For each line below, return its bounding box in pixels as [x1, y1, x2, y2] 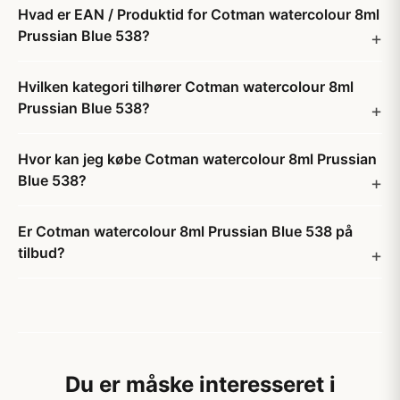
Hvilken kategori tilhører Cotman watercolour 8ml [18, 78, 354, 96]
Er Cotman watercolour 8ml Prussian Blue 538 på [18, 222, 353, 240]
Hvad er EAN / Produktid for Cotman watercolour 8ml [18, 5, 379, 23]
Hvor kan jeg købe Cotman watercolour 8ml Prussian [18, 150, 377, 168]
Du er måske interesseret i [64, 371, 336, 397]
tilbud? [18, 244, 65, 262]
